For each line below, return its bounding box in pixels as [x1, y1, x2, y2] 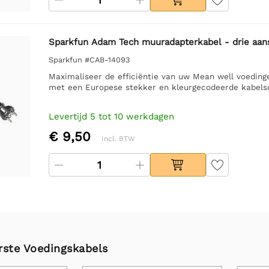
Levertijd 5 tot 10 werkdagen [48, 110, 174, 122]
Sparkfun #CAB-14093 [48, 55, 130, 64]
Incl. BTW [101, 134, 135, 143]
